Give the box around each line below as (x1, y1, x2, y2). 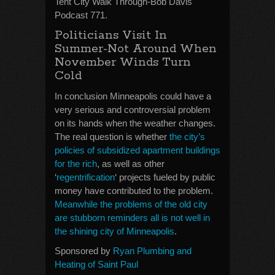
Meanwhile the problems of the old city (55, 199, 207, 209)
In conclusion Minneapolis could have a (55, 91, 211, 101)
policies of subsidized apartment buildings (55, 145, 220, 155)
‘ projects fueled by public (115, 172, 215, 182)
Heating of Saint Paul (55, 259, 138, 269)
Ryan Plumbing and (113, 246, 192, 256)
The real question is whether (55, 131, 169, 142)
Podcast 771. (55, 10, 107, 20)
